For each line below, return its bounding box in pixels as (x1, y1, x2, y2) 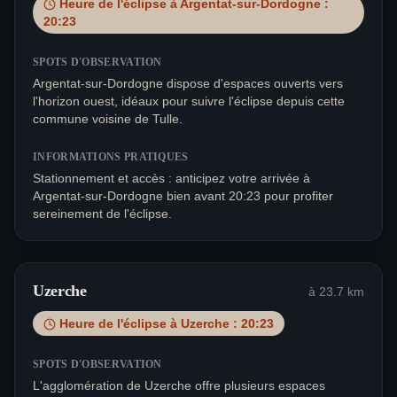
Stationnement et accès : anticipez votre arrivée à (33, 171, 310, 186)
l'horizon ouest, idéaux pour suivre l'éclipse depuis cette (33, 94, 345, 109)
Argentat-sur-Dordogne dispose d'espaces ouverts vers (33, 76, 343, 91)
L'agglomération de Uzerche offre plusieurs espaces (33, 378, 325, 393)
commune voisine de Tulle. (33, 112, 183, 127)
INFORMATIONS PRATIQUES (33, 151, 189, 164)
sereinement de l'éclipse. (33, 206, 172, 222)
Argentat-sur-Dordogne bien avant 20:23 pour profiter (33, 189, 333, 204)
